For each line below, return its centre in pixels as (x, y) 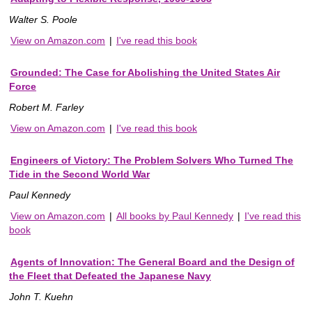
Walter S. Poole (43, 20)
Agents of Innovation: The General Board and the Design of (153, 262)
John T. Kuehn (41, 297)
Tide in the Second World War (79, 174)
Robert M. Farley (46, 108)
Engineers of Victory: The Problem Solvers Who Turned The (152, 161)
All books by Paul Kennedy (175, 216)
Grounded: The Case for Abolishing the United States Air (145, 73)
